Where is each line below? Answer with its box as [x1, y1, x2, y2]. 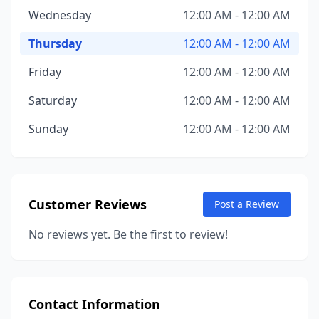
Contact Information [28, 296, 160, 313]
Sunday [28, 121, 68, 137]
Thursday [28, 36, 82, 51]
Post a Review [214, 197, 279, 211]
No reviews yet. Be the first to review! [28, 226, 228, 242]
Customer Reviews [28, 196, 147, 213]
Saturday [28, 93, 77, 108]
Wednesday [28, 7, 91, 23]
